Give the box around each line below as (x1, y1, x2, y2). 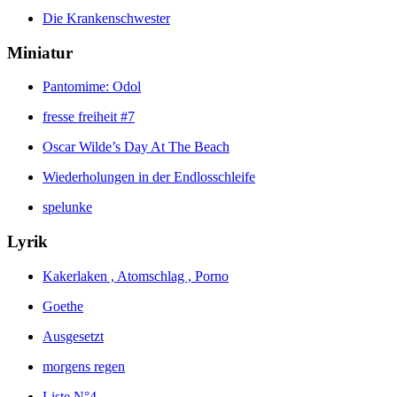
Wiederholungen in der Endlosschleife (43, 169, 255, 185)
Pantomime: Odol (43, 79, 141, 95)
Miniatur (7, 43, 73, 62)
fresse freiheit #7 (43, 109, 135, 125)
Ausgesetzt (43, 328, 104, 344)
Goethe (43, 298, 83, 314)
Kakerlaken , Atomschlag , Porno (43, 268, 229, 284)
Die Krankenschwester (43, 10, 170, 26)
